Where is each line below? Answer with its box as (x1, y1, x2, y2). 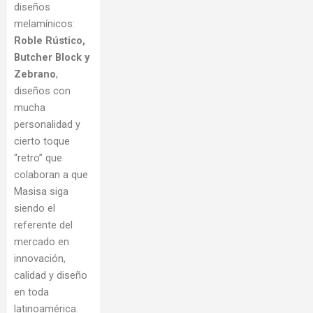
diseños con (14, 85, 71, 98)
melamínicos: (14, 17, 75, 31)
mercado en (14, 235, 69, 249)
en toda (14, 286, 49, 299)
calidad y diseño (14, 269, 87, 282)
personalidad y (14, 118, 80, 131)
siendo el (14, 202, 55, 215)
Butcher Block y (14, 51, 89, 64)
